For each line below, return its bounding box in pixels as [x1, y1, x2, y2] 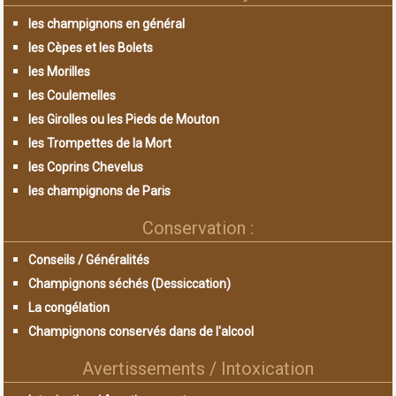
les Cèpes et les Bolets [28, 41, 154, 56]
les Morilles [28, 65, 91, 80]
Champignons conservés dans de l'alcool [28, 324, 255, 339]
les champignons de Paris [28, 184, 171, 199]
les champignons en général [28, 17, 186, 32]
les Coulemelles [28, 88, 117, 103]
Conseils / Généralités [28, 253, 150, 268]
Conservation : [141, 217, 254, 240]
